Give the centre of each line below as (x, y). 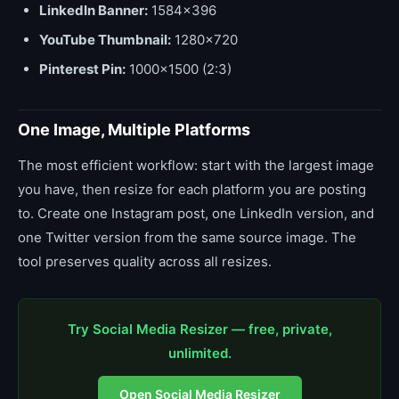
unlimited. (199, 353)
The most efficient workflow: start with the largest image (196, 165)
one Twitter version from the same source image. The (187, 237)
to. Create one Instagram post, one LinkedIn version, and (196, 213)
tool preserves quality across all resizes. (145, 261)
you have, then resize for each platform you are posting (192, 189)
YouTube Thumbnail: (105, 39)
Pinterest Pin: (82, 69)
